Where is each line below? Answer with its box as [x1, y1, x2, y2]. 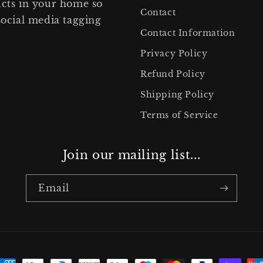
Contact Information [140, 28, 235, 38]
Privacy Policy [140, 48, 208, 59]
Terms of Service [140, 110, 218, 120]
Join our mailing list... [62, 148, 201, 162]
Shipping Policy [140, 89, 214, 100]
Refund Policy [140, 69, 205, 79]
